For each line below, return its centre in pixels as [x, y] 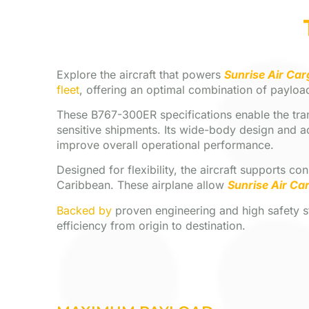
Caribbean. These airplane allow [142, 185]
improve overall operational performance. [165, 145]
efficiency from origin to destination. [151, 225]
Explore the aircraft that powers [140, 74]
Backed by [84, 210]
